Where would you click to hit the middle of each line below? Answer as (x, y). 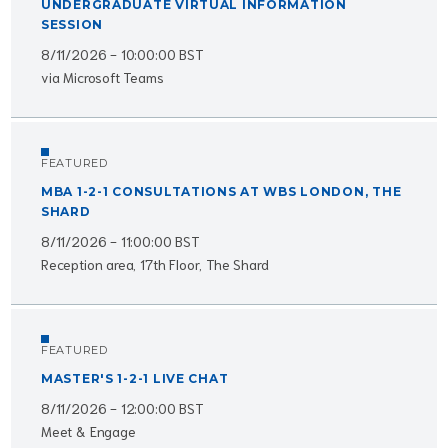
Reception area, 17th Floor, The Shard (155, 263)
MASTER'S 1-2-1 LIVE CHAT (135, 378)
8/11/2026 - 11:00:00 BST (120, 240)
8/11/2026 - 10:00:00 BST (122, 53)
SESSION (72, 24)
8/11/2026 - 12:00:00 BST (122, 407)
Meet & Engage (88, 430)
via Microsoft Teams (102, 76)
